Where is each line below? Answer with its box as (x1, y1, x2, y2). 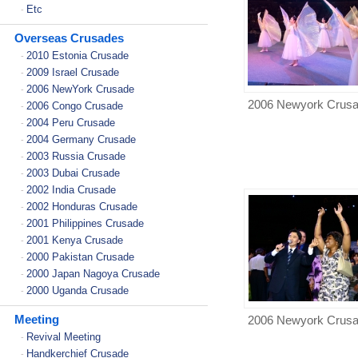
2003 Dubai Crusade (26, 167, 120, 179)
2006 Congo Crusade (26, 100, 123, 112)
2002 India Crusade (26, 184, 116, 196)
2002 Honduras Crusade (26, 201, 137, 213)
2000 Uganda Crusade (26, 284, 129, 296)
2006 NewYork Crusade (26, 83, 134, 95)
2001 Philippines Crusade (26, 217, 144, 229)
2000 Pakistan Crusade (26, 251, 134, 263)
